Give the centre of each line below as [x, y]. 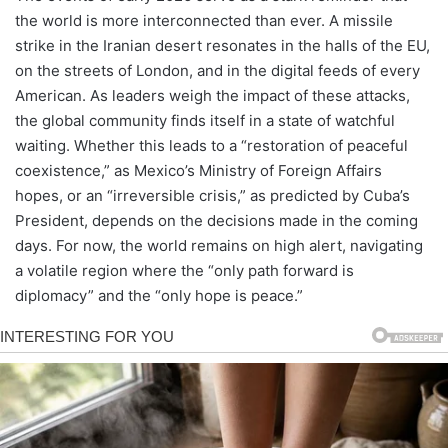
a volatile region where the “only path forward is [184, 270]
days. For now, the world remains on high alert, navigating [219, 245]
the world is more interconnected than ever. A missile [204, 20]
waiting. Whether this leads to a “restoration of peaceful [211, 145]
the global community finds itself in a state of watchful [205, 120]
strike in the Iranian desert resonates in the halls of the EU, [222, 45]
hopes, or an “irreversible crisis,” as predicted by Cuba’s [212, 195]
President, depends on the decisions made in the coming [216, 220]
